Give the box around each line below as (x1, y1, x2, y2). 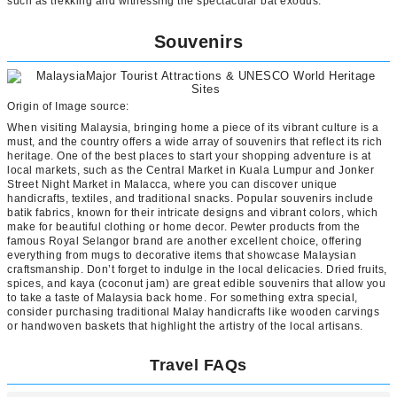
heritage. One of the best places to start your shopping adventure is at (7, 149, 371, 162)
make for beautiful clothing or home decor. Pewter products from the (7, 220, 361, 233)
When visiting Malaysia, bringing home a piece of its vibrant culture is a (7, 121, 379, 134)
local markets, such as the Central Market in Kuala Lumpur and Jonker (7, 163, 374, 176)
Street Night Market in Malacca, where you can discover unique (7, 177, 338, 191)
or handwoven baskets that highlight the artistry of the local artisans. (7, 319, 363, 332)
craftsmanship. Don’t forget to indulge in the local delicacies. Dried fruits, (7, 262, 387, 276)
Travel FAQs (150, 355, 247, 374)
